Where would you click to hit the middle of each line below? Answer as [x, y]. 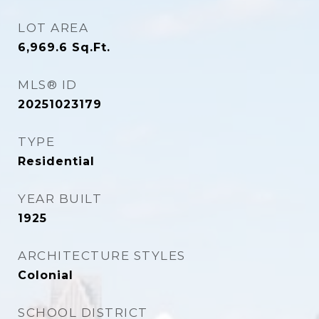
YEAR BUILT [60, 199]
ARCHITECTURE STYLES [102, 256]
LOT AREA [53, 28]
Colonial [46, 275]
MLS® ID [48, 85]
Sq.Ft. [91, 47]
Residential [56, 161]
